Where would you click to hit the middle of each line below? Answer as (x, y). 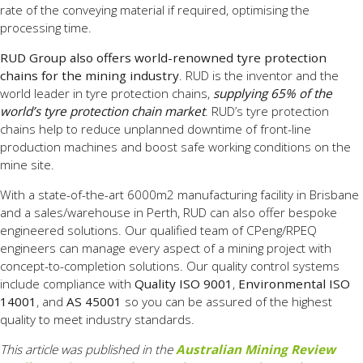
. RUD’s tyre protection (267, 111)
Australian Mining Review (256, 350)
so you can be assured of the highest (227, 301)
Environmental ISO (294, 284)
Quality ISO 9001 (184, 284)
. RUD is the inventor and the (259, 75)
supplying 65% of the (273, 93)
